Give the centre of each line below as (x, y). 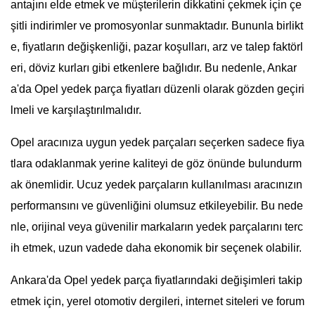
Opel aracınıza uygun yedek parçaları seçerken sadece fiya (157, 143)
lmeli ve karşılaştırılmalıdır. (76, 110)
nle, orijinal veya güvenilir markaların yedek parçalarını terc (157, 227)
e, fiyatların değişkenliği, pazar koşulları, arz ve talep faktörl (157, 47)
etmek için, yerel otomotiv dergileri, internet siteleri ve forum (157, 302)
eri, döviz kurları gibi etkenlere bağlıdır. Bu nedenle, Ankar (154, 68)
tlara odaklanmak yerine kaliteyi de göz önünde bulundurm (156, 164)
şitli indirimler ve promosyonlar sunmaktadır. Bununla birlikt (157, 26)
